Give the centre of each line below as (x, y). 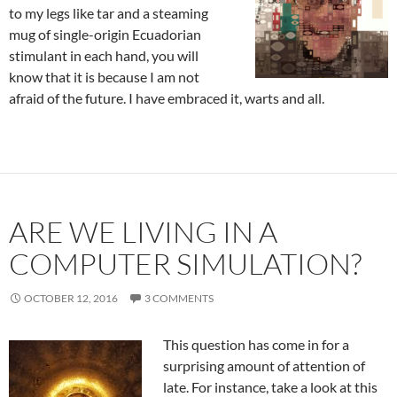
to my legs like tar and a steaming (109, 13)
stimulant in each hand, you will (104, 55)
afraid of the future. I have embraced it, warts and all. (167, 98)
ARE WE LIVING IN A (143, 232)
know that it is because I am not (104, 77)
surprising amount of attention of (264, 366)
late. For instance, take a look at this (270, 387)
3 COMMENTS (179, 298)
